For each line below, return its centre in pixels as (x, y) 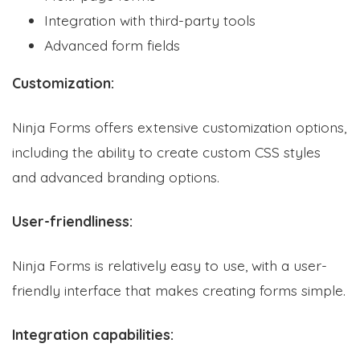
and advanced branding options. (116, 176)
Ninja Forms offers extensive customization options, (179, 127)
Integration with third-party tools (150, 20)
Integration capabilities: (93, 334)
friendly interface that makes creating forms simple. (179, 290)
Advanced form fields (112, 45)
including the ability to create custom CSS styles (166, 151)
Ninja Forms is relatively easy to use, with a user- (170, 265)
